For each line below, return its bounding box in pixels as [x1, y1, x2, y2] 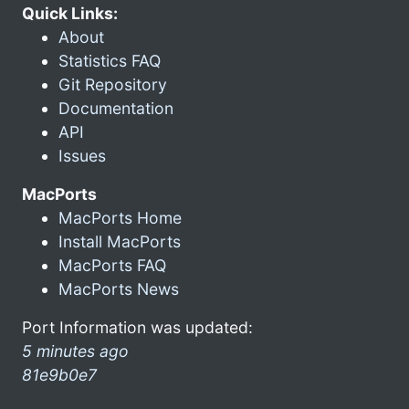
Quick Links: [22, 3, 118, 23]
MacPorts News [58, 278, 179, 299]
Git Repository [58, 74, 167, 94]
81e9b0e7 [22, 364, 97, 384]
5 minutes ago [22, 341, 129, 361]
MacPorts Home [58, 207, 182, 227]
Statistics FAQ [58, 50, 161, 70]
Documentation [58, 98, 173, 118]
